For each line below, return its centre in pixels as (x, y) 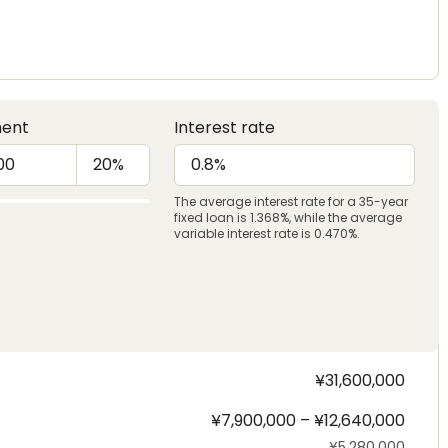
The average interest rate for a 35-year (290, 201)
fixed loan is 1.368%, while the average (287, 217)
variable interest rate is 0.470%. (266, 233)
